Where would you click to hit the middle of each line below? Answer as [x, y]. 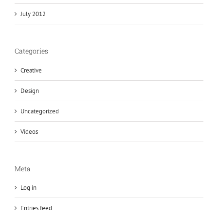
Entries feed [36, 208]
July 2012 [33, 14]
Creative [31, 70]
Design [30, 91]
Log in [28, 188]
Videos [29, 131]
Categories [31, 51]
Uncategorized [40, 111]
